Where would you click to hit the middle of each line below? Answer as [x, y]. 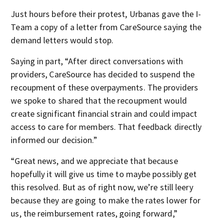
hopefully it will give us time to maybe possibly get [104, 174]
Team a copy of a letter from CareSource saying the [106, 27]
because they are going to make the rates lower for [106, 200]
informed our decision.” [54, 140]
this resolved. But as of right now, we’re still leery [102, 187]
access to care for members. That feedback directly [106, 127]
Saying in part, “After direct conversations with [97, 61]
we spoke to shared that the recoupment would [99, 100]
